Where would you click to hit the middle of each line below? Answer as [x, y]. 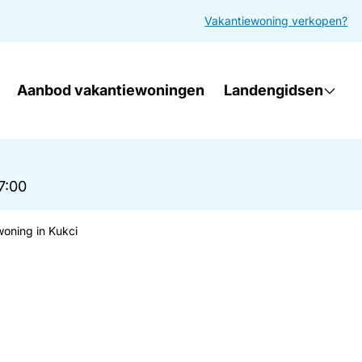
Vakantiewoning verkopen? [276, 21]
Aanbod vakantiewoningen [111, 90]
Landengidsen [274, 90]
